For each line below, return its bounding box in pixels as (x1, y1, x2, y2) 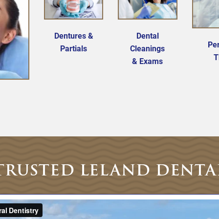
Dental (136, 30, 159, 41)
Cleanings (130, 43, 165, 54)
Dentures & (54, 30, 93, 41)
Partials (60, 43, 88, 54)
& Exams (132, 56, 163, 66)
